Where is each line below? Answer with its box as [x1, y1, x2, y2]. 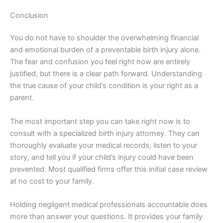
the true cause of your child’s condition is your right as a [10, 81, 198, 91]
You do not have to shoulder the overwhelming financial [10, 33, 199, 43]
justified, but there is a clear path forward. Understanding [10, 69, 202, 79]
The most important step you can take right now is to [10, 116, 190, 126]
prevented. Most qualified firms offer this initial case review [10, 164, 208, 174]
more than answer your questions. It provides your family [10, 212, 203, 222]
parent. [10, 93, 34, 103]
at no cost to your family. [10, 176, 94, 186]
